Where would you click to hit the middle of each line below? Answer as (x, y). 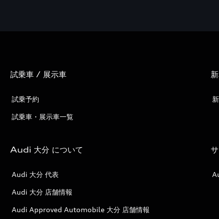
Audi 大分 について (47, 150)
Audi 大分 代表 (35, 174)
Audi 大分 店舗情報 (42, 192)
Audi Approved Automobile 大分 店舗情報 (81, 209)
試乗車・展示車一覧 (43, 117)
